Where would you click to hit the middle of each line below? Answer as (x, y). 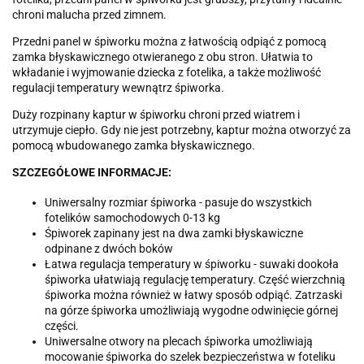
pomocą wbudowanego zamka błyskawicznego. (134, 145)
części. (62, 325)
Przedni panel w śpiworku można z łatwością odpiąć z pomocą (169, 41)
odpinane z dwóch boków (109, 248)
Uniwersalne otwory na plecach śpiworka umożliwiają (179, 341)
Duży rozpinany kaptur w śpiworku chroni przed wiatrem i (156, 114)
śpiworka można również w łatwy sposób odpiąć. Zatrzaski (193, 295)
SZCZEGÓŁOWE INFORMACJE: (92, 172)
